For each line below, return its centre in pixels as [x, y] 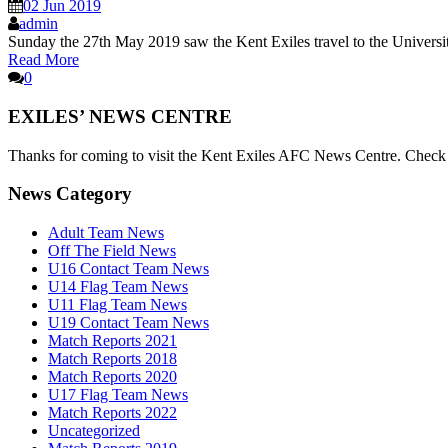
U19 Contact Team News [128, 323]
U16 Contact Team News [128, 269]
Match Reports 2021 [112, 341]
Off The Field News [112, 251]
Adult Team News [106, 233]
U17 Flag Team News [118, 395]
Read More [43, 60]
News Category [70, 194]
